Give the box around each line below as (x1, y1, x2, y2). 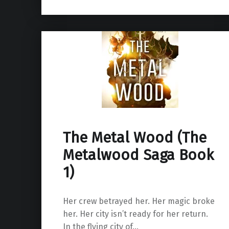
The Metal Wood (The (62, 128, 207, 147)
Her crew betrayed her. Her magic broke (62, 196, 215, 206)
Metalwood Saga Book (62, 146, 214, 164)
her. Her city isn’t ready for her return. (62, 209, 208, 219)
